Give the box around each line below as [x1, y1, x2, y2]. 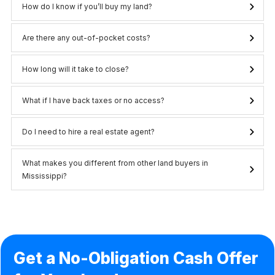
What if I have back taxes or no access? [22, 96, 165, 106]
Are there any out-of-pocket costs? [22, 33, 150, 43]
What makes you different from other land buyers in [22, 158, 208, 168]
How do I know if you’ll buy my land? [22, 2, 152, 12]
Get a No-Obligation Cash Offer [14, 249, 258, 268]
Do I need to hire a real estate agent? [22, 127, 155, 137]
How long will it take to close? [22, 64, 129, 74]
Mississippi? [22, 171, 67, 181]
